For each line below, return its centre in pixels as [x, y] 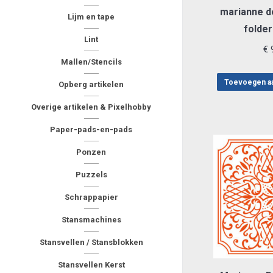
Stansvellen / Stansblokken [91, 242]
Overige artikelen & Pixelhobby [91, 107]
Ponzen [91, 152]
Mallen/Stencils [91, 62]
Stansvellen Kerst [91, 265]
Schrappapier [91, 197]
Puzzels [91, 175]
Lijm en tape [91, 17]
